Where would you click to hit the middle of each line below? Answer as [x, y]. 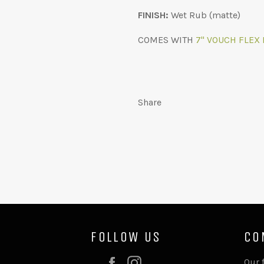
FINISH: [153, 15]
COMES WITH [167, 39]
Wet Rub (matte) [204, 15]
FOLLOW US [126, 237]
